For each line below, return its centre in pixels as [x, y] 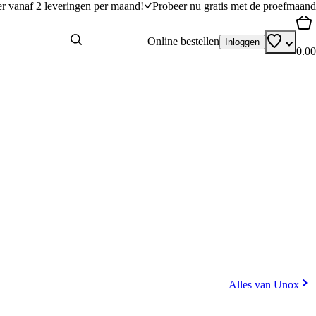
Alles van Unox [264, 285]
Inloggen [242, 42]
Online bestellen [183, 41]
